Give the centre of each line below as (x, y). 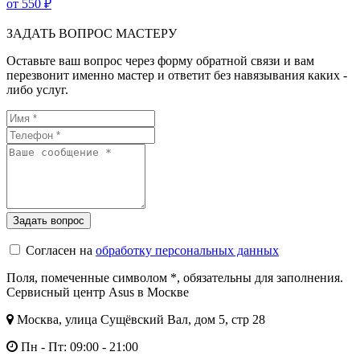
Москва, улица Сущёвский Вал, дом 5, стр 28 (139, 320)
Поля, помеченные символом (88, 278)
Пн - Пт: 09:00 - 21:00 (78, 347)
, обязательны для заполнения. (260, 278)
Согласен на (61, 251)
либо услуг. (37, 90)
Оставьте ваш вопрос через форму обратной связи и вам (160, 61)
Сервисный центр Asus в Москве (98, 292)
